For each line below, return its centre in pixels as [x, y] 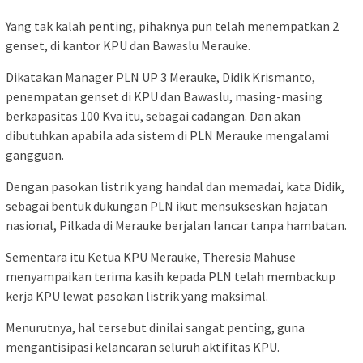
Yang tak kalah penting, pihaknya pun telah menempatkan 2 [172, 26]
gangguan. [36, 154]
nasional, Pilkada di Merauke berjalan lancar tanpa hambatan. [176, 225]
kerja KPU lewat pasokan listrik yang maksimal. [137, 295]
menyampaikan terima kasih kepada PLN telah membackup [171, 276]
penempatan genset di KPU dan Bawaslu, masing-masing [164, 96]
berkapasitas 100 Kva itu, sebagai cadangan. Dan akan [153, 115]
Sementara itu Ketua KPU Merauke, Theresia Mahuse [151, 256]
